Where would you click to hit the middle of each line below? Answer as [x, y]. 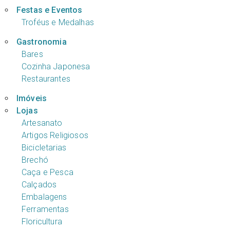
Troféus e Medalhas [57, 23]
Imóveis [32, 98]
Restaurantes [46, 79]
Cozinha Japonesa [56, 67]
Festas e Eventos [49, 10]
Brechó [35, 160]
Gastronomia [41, 42]
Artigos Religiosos [55, 135]
